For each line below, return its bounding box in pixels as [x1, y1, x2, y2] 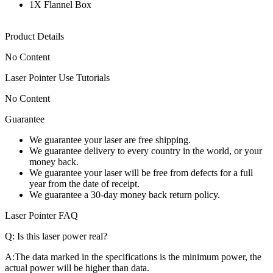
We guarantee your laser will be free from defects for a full [29, 168, 253, 179]
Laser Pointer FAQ [5, 210, 78, 221]
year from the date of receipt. [29, 179, 140, 190]
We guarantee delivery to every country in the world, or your [29, 146, 262, 157]
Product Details [5, 31, 64, 42]
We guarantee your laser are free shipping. [29, 135, 191, 146]
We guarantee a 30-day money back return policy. [29, 190, 220, 200]
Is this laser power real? [15, 231, 107, 242]
